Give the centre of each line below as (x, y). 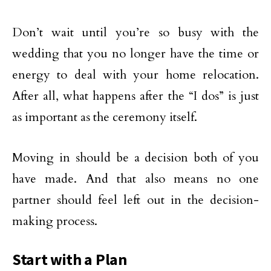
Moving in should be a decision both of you (135, 158)
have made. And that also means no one (135, 179)
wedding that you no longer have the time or (135, 54)
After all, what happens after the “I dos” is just (135, 96)
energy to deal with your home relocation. (135, 75)
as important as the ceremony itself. (105, 117)
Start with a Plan (70, 260)
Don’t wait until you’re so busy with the (135, 32)
